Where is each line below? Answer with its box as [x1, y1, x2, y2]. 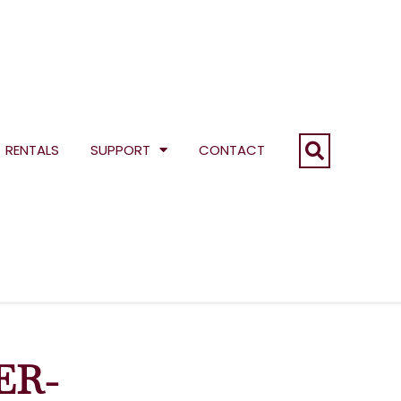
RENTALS [5, 140, 60, 159]
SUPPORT [90, 140, 151, 159]
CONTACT [199, 140, 266, 159]
